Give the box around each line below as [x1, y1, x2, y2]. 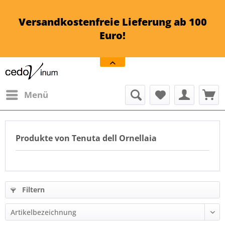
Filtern [20, 185, 45, 194]
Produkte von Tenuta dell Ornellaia [16, 133, 157, 144]
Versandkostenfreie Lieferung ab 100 [18, 15, 207, 29]
